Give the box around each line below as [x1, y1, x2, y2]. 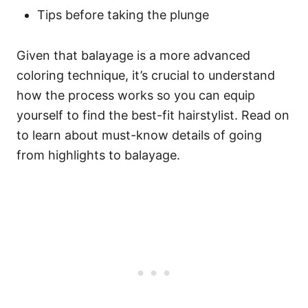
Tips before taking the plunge [37, 8, 209, 22]
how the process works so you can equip [16, 88, 255, 102]
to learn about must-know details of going [16, 128, 262, 142]
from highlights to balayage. [16, 148, 180, 162]
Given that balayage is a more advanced [16, 48, 250, 63]
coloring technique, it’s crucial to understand [16, 68, 275, 82]
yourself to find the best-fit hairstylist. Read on [16, 108, 289, 122]
